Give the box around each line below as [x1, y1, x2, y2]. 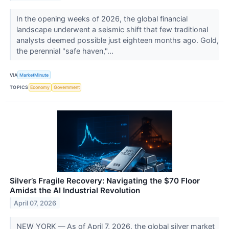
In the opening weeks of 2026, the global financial [16, 14, 188, 24]
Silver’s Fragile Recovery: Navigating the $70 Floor [10, 175, 200, 186]
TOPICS [10, 84, 29, 90]
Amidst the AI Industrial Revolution [10, 185, 140, 195]
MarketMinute [19, 72, 49, 78]
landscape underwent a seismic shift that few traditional [16, 25, 208, 34]
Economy [30, 84, 50, 90]
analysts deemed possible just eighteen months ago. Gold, [16, 36, 219, 45]
